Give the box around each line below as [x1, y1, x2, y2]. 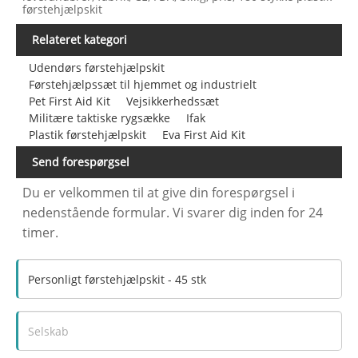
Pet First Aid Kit [28, 93, 110, 109]
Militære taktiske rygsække [28, 109, 170, 125]
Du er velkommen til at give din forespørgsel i [22, 184, 296, 202]
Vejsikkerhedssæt [125, 93, 219, 109]
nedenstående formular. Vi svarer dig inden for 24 [22, 204, 324, 222]
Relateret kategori [32, 31, 127, 47]
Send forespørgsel [32, 153, 129, 169]
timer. [22, 224, 59, 242]
